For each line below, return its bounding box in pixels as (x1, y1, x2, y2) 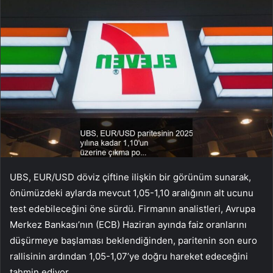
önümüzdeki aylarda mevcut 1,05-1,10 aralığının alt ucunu (10, 187, 253, 199)
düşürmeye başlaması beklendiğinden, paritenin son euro (10, 235, 257, 247)
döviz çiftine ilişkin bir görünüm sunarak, (74, 171, 251, 183)
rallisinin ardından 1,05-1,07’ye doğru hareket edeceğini (10, 250, 248, 263)
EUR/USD (34, 171, 74, 183)
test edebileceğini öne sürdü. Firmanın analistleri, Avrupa (10, 203, 255, 215)
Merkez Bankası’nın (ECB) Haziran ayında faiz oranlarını (10, 219, 247, 231)
